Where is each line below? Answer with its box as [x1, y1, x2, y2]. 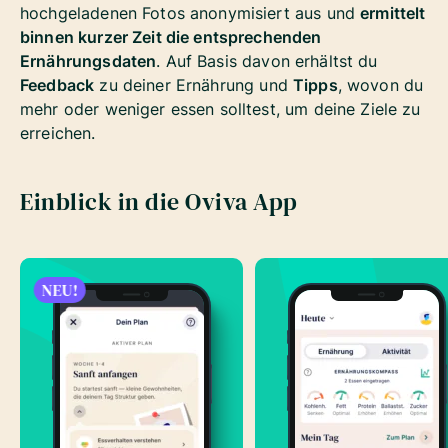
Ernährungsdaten [20, 51, 157, 72]
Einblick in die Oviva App [20, 185, 298, 219]
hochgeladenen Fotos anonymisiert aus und [20, 3, 361, 24]
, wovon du [337, 75, 424, 96]
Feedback [20, 75, 95, 96]
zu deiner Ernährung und [94, 75, 293, 96]
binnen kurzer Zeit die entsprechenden [20, 27, 322, 48]
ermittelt [360, 3, 426, 24]
